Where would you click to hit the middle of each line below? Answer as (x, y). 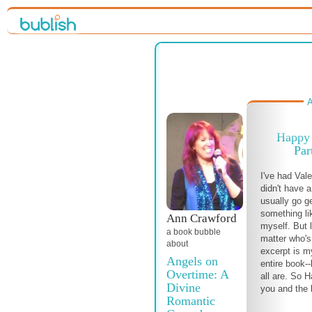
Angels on (192, 261)
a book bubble (194, 232)
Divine (184, 288)
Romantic (191, 301)
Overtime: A (197, 274)
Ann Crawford (202, 218)
